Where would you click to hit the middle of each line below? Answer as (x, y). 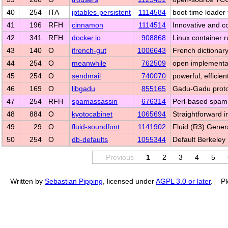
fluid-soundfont (96, 127)
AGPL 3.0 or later (183, 181)
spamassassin (95, 101)
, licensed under (129, 181)
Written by (27, 181)
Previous (120, 157)
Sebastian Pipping (74, 181)
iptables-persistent (101, 12)
